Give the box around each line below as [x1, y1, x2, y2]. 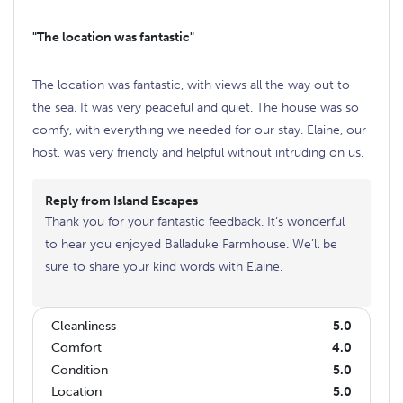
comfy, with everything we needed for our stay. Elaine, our [32, 121, 366, 138]
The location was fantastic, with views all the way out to [32, 76, 350, 93]
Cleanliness [51, 318, 116, 334]
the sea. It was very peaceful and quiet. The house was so [32, 99, 359, 115]
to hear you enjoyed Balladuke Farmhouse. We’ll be [45, 237, 337, 253]
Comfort [51, 340, 102, 356]
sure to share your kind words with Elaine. [45, 259, 282, 275]
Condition [51, 362, 108, 378]
